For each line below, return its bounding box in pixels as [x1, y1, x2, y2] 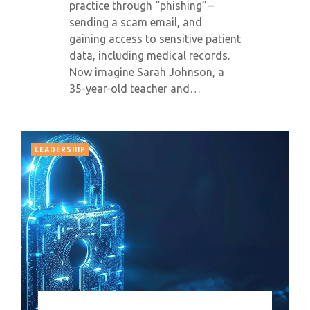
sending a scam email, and [69, 16, 202, 28]
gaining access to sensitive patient [69, 33, 241, 45]
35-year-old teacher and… [69, 82, 201, 95]
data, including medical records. [69, 49, 230, 62]
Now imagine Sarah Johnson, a [69, 66, 224, 78]
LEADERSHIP [35, 146, 86, 154]
